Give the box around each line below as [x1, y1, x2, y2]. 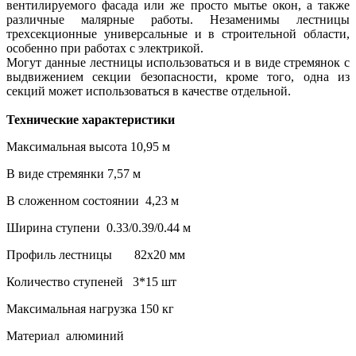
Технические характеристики [6, 112, 175, 126]
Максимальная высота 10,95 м [6, 139, 170, 153]
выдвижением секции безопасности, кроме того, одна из [6, 69, 350, 83]
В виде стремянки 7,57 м [6, 166, 141, 180]
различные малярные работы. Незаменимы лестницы [6, 12, 350, 26]
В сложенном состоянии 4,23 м [6, 193, 179, 207]
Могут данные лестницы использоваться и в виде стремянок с [6, 55, 350, 69]
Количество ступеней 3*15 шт [6, 274, 176, 288]
